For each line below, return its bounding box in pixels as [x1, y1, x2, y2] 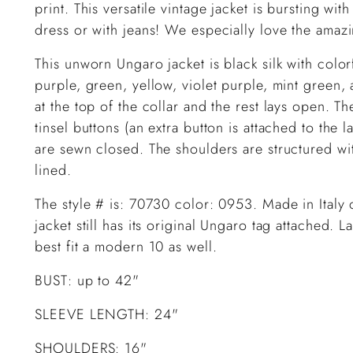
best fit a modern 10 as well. [35, 236, 217, 257]
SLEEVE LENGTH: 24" [35, 303, 179, 325]
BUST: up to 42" [35, 269, 139, 291]
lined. [35, 159, 72, 180]
